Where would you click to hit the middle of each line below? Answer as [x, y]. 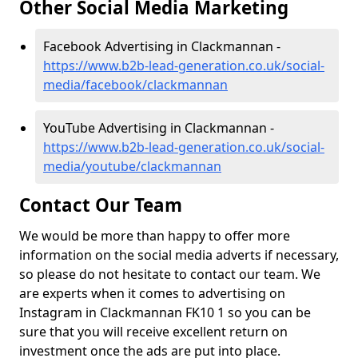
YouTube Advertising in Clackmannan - [159, 128]
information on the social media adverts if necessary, [179, 255]
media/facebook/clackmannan [135, 85]
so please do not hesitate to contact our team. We [170, 274]
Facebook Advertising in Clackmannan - [162, 47]
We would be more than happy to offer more [155, 236]
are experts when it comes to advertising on [152, 294]
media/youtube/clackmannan [132, 167]
